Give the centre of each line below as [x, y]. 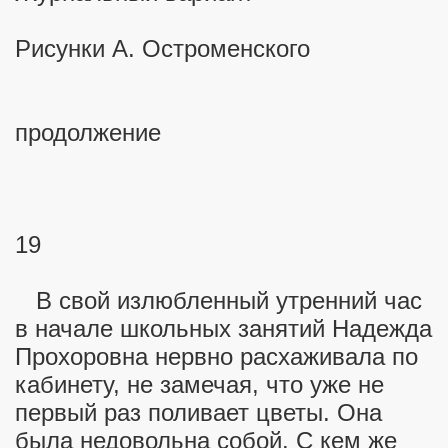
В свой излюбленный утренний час [218, 300]
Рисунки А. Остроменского [162, 48]
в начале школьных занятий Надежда [223, 328]
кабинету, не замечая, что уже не [199, 384]
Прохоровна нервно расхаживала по [216, 356]
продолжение [88, 132]
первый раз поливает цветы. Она [198, 412]
